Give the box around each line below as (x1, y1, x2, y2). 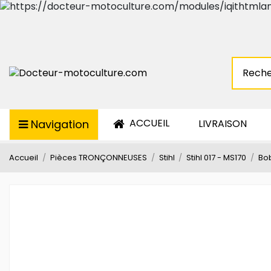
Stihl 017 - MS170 (186, 151, 247, 163)
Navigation (31, 116, 89, 132)
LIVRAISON (198, 116, 247, 131)
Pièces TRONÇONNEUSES (50, 151, 147, 163)
